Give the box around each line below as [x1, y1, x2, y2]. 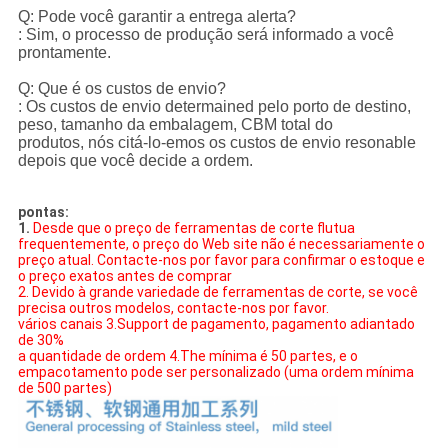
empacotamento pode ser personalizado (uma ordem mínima [17, 364, 414, 381]
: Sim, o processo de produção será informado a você [17, 26, 394, 44]
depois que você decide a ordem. [17, 152, 253, 170]
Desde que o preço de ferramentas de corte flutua [32, 220, 355, 237]
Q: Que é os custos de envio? [17, 80, 226, 98]
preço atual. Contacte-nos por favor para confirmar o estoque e [17, 252, 425, 269]
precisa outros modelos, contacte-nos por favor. [17, 300, 329, 317]
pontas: [17, 204, 69, 221]
